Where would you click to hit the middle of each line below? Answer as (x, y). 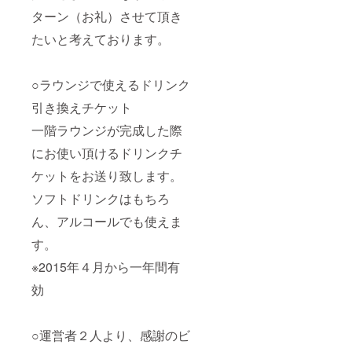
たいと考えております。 (101, 38)
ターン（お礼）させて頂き (107, 16)
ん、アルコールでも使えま (107, 221)
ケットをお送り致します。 (107, 175)
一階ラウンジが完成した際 (107, 130)
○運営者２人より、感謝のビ (111, 335)
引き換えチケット (82, 107)
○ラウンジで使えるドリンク (111, 84)
